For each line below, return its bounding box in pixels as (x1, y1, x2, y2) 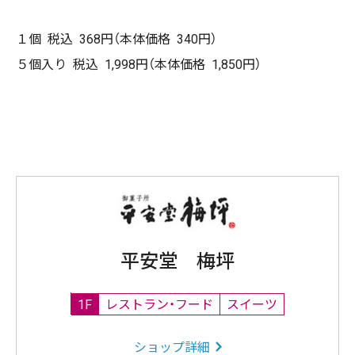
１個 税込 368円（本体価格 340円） (16, 32, 217, 47)
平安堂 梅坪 (120, 250, 235, 273)
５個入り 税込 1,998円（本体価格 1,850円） (16, 57, 261, 72)
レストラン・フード (105, 296, 213, 312)
